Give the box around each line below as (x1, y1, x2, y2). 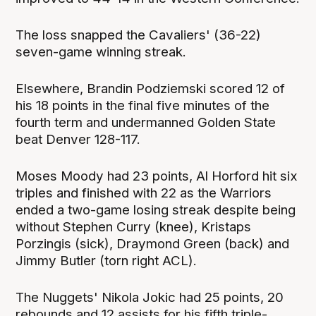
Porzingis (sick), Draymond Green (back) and (16, 236, 290, 253)
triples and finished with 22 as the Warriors (16, 185, 272, 202)
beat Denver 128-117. (16, 130, 141, 147)
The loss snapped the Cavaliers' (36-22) (16, 26, 262, 43)
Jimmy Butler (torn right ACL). (16, 253, 197, 269)
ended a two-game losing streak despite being (16, 202, 296, 219)
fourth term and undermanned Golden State (16, 114, 276, 130)
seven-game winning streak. (16, 43, 187, 60)
